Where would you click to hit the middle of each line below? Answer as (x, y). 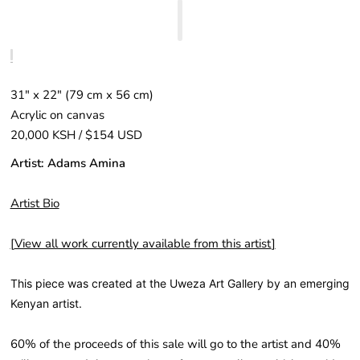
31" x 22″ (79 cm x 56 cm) (82, 95)
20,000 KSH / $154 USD (76, 135)
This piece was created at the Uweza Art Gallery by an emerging (180, 283)
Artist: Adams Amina (67, 163)
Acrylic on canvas (59, 115)
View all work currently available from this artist (143, 243)
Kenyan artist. (46, 303)
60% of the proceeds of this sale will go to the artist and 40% (175, 344)
